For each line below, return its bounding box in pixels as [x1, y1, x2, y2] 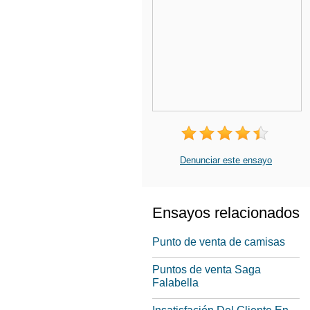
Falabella [152, 277, 199, 289]
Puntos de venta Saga [152, 264, 261, 276]
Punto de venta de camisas [152, 236, 285, 248]
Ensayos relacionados [152, 204, 300, 222]
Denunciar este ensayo [180, 155, 272, 166]
